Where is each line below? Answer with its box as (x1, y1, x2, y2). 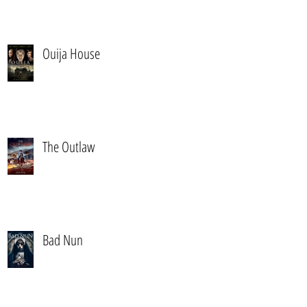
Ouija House (42, 44, 100, 63)
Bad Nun (42, 230, 83, 249)
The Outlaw (42, 137, 95, 156)
